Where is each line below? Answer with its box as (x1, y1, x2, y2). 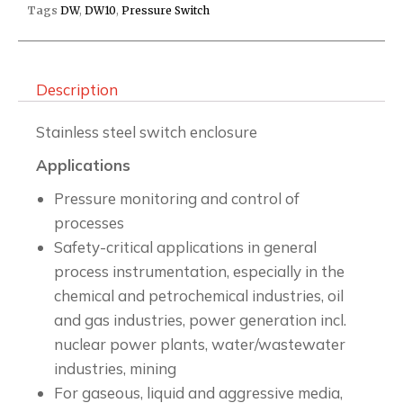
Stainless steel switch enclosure (36, 122, 257, 141)
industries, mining (54, 359, 176, 378)
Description (36, 80, 119, 99)
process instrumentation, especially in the (54, 262, 345, 281)
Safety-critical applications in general (54, 237, 317, 256)
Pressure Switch (121, 4, 210, 17)
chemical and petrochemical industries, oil (54, 286, 344, 305)
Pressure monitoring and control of (54, 189, 300, 208)
